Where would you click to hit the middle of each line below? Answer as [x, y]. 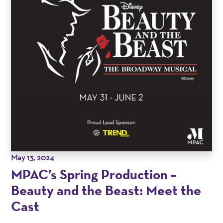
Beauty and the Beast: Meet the [106, 190]
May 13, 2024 [33, 157]
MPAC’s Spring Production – [94, 174]
